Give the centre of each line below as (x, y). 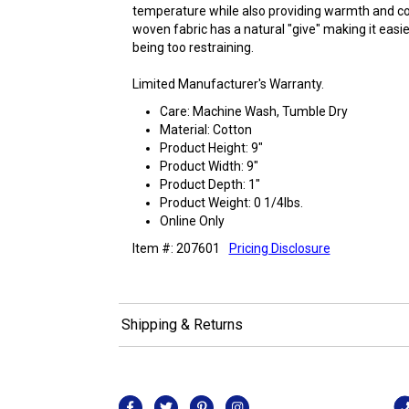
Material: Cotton (205, 129)
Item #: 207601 (176, 248)
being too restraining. (193, 47)
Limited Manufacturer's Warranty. (228, 84)
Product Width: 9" (209, 166)
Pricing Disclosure (279, 248)
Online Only (192, 220)
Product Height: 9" (211, 147)
